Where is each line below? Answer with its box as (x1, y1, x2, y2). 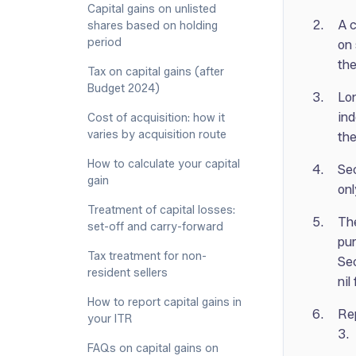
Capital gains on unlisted (87, 2, 216, 16)
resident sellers (87, 266, 168, 280)
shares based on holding (87, 19, 218, 33)
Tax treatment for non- (87, 250, 207, 263)
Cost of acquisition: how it (87, 111, 225, 125)
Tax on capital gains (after (87, 65, 224, 79)
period (87, 36, 122, 49)
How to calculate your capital (87, 157, 240, 171)
